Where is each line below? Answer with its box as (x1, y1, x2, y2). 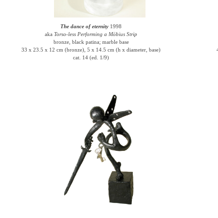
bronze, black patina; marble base (53, 39, 129, 45)
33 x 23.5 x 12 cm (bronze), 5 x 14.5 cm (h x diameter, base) (21, 47, 161, 53)
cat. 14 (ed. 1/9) (73, 54, 109, 60)
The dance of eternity (60, 23, 109, 29)
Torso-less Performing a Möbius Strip (54, 31, 138, 37)
